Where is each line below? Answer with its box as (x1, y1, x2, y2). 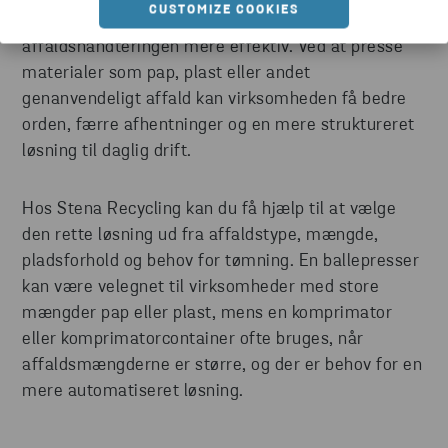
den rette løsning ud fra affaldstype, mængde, (22, 225, 379, 245)
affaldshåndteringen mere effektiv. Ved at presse (22, 37, 403, 57)
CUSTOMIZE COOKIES (149, 3, 299, 16)
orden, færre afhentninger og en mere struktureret (22, 115, 415, 135)
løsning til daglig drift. (22, 141, 192, 161)
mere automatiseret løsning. (22, 381, 244, 401)
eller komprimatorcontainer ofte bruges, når (22, 329, 364, 349)
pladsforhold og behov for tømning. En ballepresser (22, 251, 419, 271)
